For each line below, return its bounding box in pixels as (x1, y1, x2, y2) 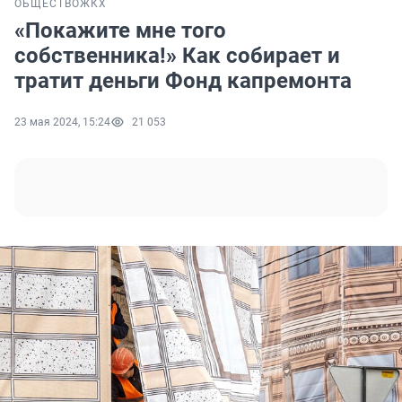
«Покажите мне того (14, 18, 226, 44)
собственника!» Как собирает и (14, 43, 340, 69)
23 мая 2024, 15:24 (14, 116, 110, 129)
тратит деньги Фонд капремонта (14, 68, 352, 94)
